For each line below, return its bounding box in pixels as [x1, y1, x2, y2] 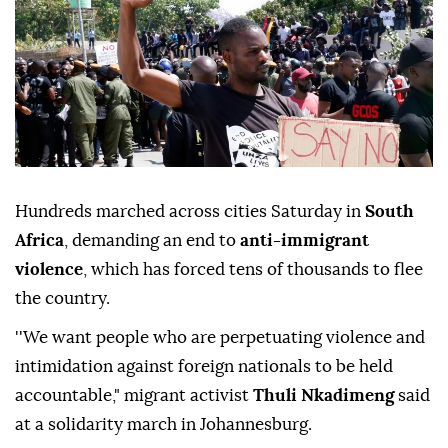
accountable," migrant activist [15, 387, 253, 405]
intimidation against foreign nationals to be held [15, 358, 393, 376]
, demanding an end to [64, 232, 240, 250]
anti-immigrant [240, 232, 369, 250]
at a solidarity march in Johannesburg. [15, 416, 312, 434]
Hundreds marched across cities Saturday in [15, 203, 365, 221]
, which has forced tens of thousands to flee [83, 261, 423, 279]
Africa [15, 232, 64, 250]
